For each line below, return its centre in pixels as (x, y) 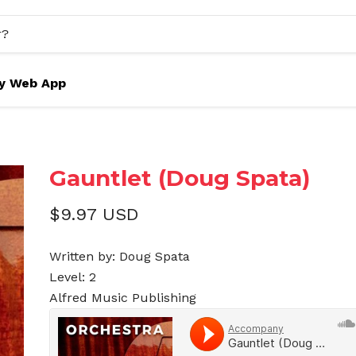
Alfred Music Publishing (123, 298)
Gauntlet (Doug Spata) (180, 178)
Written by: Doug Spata (120, 256)
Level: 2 (73, 277)
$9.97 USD (95, 214)
